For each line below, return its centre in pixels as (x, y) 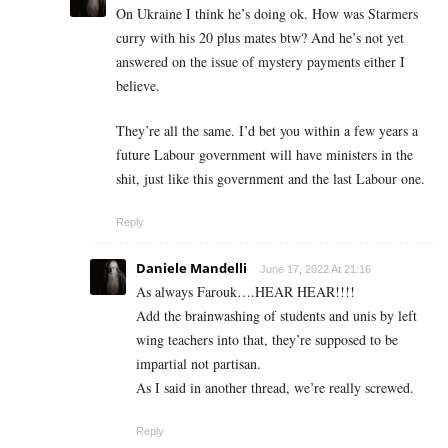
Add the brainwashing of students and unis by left (276, 316)
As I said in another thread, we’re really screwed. (275, 388)
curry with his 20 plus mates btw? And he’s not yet (260, 38)
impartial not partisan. (198, 364)
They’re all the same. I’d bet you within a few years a (267, 131)
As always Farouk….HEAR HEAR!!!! (245, 292)
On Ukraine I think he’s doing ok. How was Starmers (267, 14)
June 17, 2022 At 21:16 (315, 269)
